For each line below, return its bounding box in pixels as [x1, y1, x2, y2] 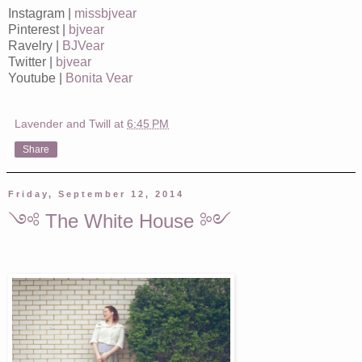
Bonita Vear [65, 70, 133, 85]
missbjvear [74, 6, 137, 20]
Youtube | [8, 70, 65, 85]
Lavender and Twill [15, 116, 111, 130]
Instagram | [8, 6, 74, 20]
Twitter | [8, 54, 56, 69]
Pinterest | [8, 22, 69, 36]
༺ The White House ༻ [8, 209, 231, 232]
